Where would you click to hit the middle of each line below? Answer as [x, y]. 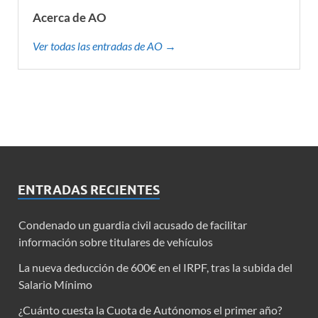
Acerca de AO [70, 18]
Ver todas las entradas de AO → [104, 46]
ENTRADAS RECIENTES [89, 190]
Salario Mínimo [55, 285]
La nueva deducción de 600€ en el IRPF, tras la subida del [155, 268]
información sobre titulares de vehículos [116, 242]
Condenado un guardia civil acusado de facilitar [133, 225]
